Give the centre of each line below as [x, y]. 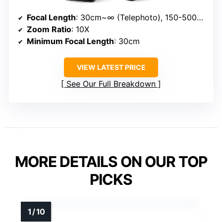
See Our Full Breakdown [111, 84]
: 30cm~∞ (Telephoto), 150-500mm [136, 18]
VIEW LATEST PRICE [111, 67]
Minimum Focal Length [70, 41]
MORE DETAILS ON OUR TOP [111, 162]
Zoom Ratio [49, 29]
